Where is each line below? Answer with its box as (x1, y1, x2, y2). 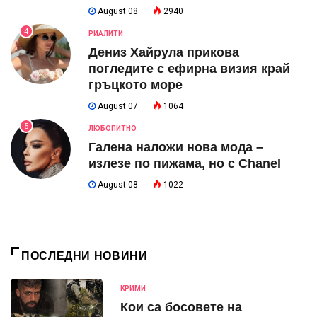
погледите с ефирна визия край (88, 62, 290, 76)
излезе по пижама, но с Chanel (88, 156, 281, 171)
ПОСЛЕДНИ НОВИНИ (21, 250, 148, 263)
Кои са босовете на (120, 300, 242, 315)
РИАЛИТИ (88, 30, 123, 38)
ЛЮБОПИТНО (88, 125, 137, 133)
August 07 (96, 101, 138, 112)
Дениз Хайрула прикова (88, 45, 239, 60)
